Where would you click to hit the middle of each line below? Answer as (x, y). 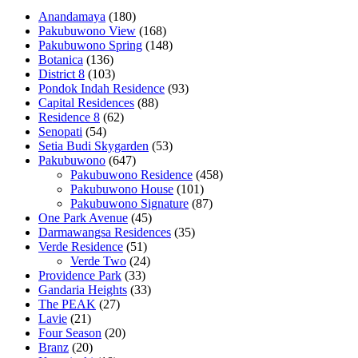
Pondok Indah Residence (101, 89)
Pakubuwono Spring (90, 46)
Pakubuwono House (122, 189)
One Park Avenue (83, 218)
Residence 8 (69, 117)
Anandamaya (72, 17)
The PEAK (67, 304)
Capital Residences (86, 103)
